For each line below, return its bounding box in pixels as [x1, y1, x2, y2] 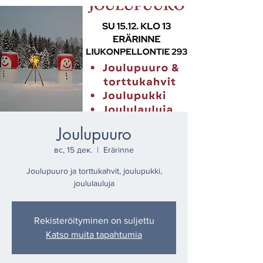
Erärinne [103, 145, 134, 154]
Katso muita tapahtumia [46, 230, 142, 240]
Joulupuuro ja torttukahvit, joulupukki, [26, 166, 162, 176]
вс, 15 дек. [54, 145, 92, 154]
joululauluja [73, 178, 114, 188]
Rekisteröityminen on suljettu [33, 215, 154, 225]
